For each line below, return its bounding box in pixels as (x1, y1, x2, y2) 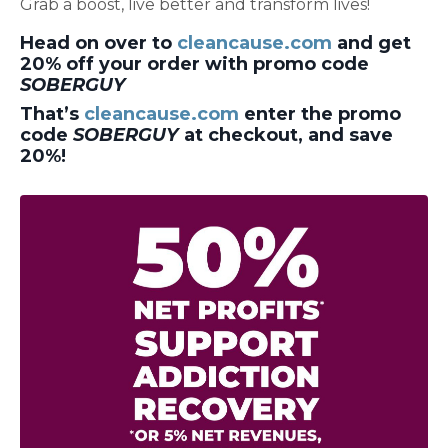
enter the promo (239, 103, 401, 126)
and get (332, 32, 411, 55)
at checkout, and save (179, 124, 393, 147)
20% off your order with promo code (20, 53, 369, 76)
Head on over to (20, 32, 177, 55)
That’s (20, 103, 84, 126)
